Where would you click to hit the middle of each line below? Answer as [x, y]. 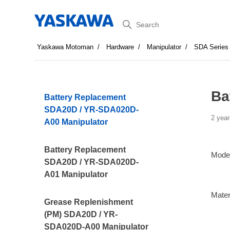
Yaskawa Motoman [65, 47]
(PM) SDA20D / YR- [81, 214]
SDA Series [212, 47]
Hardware [120, 47]
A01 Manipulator [76, 174]
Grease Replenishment [89, 202]
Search [132, 22]
